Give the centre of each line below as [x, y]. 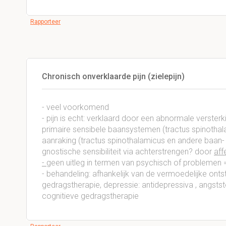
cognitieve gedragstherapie [90, 196]
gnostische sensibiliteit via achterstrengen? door [128, 152]
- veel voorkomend [75, 107]
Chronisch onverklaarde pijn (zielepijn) [113, 76]
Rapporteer [45, 22]
